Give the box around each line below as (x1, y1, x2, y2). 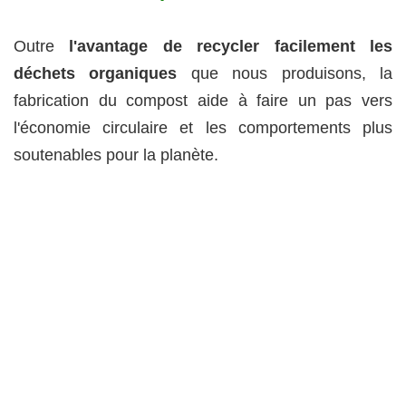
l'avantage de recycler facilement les (69, 37, 393, 56)
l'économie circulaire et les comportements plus (14, 119, 392, 138)
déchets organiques (14, 64, 178, 83)
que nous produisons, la (177, 64, 393, 83)
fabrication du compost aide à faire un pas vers (14, 92, 392, 111)
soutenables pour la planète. (14, 146, 218, 165)
